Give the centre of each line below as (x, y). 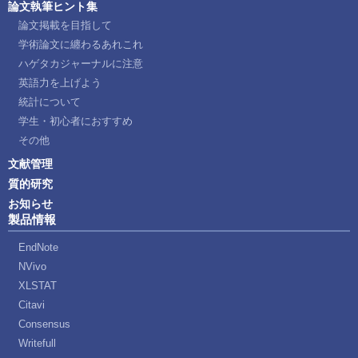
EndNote (38, 247)
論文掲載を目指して (65, 26)
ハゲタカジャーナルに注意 (81, 64)
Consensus (44, 324)
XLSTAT (38, 285)
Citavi (32, 304)
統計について (50, 102)
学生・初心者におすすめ (76, 121)
